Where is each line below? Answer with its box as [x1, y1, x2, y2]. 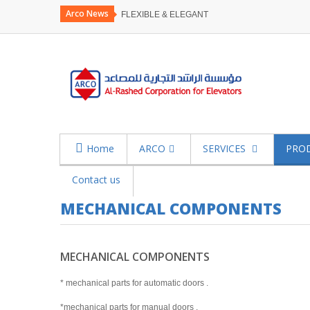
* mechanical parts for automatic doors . [60, 278, 208, 289]
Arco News [66, 8, 109, 19]
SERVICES [203, 142, 249, 156]
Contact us [72, 173, 121, 187]
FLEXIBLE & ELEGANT [121, 10, 208, 19]
